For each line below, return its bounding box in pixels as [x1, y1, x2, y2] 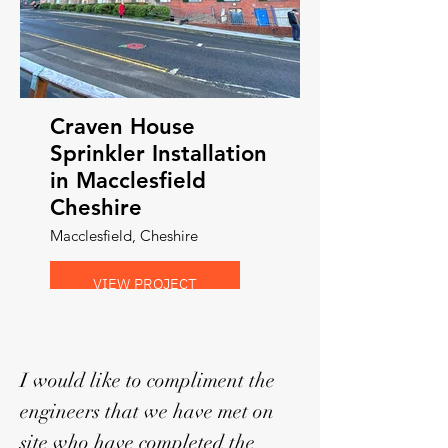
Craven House [50, 113, 195, 140]
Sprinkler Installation [50, 140, 267, 167]
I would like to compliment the [20, 368, 275, 393]
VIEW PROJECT [93, 273, 197, 293]
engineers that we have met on [20, 399, 274, 424]
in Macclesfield [50, 167, 206, 194]
